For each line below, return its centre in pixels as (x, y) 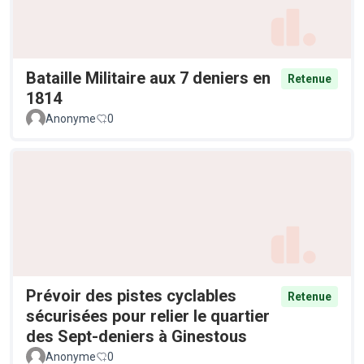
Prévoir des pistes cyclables (131, 295)
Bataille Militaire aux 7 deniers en (148, 78)
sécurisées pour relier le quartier (148, 316)
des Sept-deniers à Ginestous (136, 336)
